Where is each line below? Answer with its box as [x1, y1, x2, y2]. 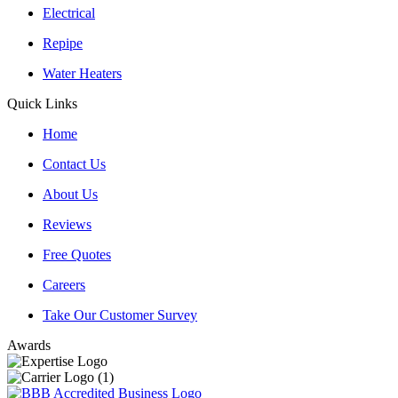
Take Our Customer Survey [43, 307, 197, 323]
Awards [7, 338, 51, 354]
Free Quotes [43, 247, 111, 263]
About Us [43, 187, 98, 203]
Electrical [43, 5, 95, 21]
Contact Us [43, 156, 106, 172]
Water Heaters [43, 66, 122, 82]
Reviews [43, 217, 92, 233]
